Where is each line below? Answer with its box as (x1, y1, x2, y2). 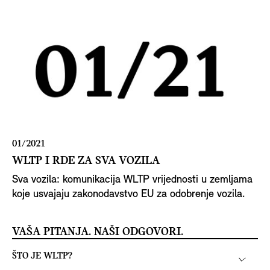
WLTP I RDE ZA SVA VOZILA (12, 155, 160, 168)
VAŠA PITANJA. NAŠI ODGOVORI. (12, 226, 183, 239)
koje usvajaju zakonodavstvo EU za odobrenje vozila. (12, 189, 245, 201)
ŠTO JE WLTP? (12, 251, 72, 262)
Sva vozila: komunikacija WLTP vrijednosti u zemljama (12, 174, 253, 186)
